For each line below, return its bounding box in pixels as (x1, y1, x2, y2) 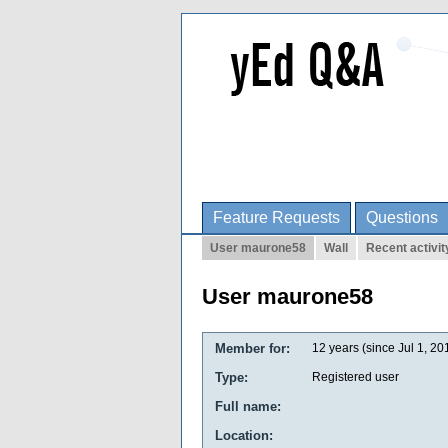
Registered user (312, 370, 399, 384)
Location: (215, 428, 273, 443)
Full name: (215, 399, 281, 414)
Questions (366, 209, 438, 226)
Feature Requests (213, 209, 340, 226)
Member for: (215, 341, 290, 356)
